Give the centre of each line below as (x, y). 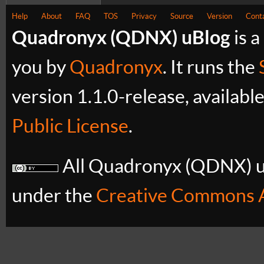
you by (41, 67)
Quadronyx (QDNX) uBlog (121, 37)
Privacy (144, 16)
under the (54, 195)
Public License (70, 126)
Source (182, 16)
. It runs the (211, 67)
